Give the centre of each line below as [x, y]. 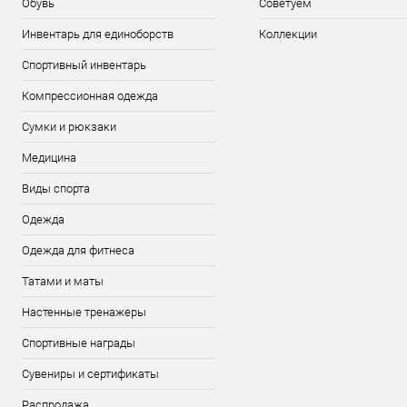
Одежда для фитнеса [78, 250]
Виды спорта [56, 189]
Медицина [49, 158]
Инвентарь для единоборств [98, 34]
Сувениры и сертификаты [90, 374]
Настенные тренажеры [84, 312]
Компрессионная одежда [90, 96]
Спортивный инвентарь [84, 65]
